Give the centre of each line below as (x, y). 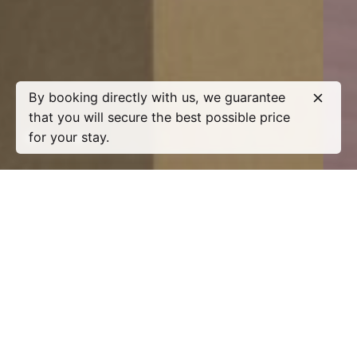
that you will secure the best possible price (159, 117)
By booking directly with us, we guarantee (157, 97)
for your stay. (69, 137)
